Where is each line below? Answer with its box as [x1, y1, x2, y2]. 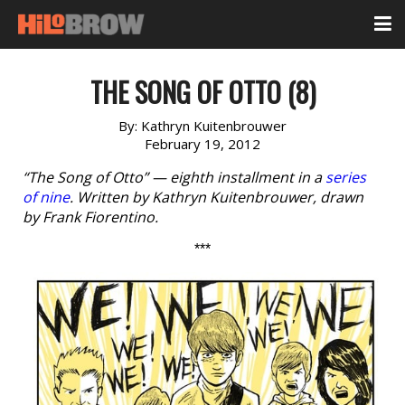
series [325, 167, 366, 187]
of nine [23, 187, 70, 207]
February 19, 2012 [145, 135, 260, 153]
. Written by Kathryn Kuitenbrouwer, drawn [70, 187, 363, 207]
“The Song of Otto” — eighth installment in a [23, 167, 325, 187]
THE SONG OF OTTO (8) [89, 71, 316, 112]
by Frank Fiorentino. [23, 207, 158, 227]
